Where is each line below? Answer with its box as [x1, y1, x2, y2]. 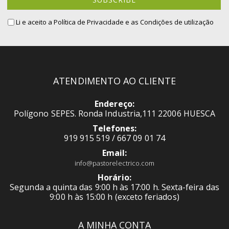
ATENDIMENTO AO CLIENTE [53, 75, 176, 87]
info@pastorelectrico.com [74, 158, 155, 168]
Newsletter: [7, 2, 42, 12]
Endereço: [95, 98, 134, 110]
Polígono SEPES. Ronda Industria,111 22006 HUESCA [13, 108, 216, 120]
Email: [102, 147, 127, 159]
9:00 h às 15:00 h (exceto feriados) [50, 191, 179, 203]
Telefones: [92, 123, 137, 134]
